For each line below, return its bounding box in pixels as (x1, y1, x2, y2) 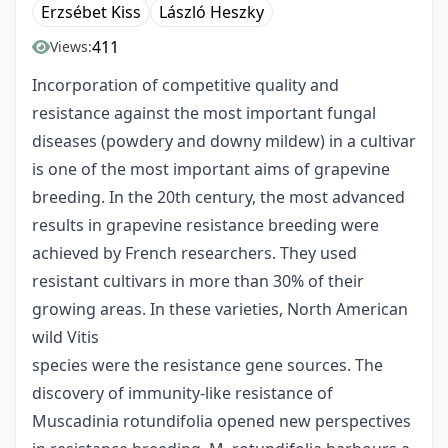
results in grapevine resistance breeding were (32, 214, 379, 237)
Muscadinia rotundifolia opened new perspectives (32, 410, 411, 433)
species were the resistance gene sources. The (32, 354, 383, 377)
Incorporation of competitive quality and (32, 74, 339, 97)
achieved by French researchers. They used (32, 242, 357, 265)
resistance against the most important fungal (32, 102, 376, 125)
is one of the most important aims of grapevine (32, 158, 390, 181)
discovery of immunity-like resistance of (32, 382, 333, 405)
